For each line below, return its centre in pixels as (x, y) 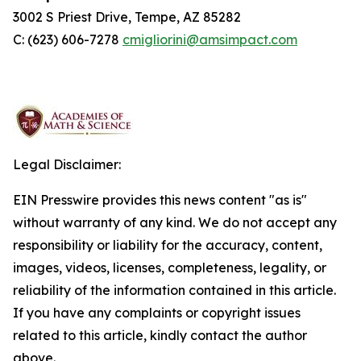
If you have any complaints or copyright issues (157, 313)
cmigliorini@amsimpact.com (210, 39)
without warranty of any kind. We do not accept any (175, 222)
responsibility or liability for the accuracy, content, (168, 245)
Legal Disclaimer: (67, 164)
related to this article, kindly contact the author (160, 335)
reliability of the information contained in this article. (174, 290)
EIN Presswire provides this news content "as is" (160, 200)
